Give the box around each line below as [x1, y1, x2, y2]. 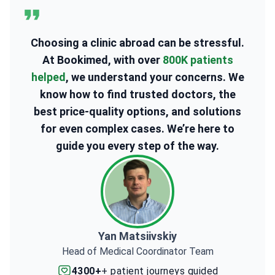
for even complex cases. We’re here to [41, 122, 234, 135]
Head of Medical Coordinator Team [61, 246, 214, 257]
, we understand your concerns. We [65, 71, 244, 83]
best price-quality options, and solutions [34, 105, 241, 118]
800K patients [162, 53, 233, 66]
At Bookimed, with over [42, 53, 163, 66]
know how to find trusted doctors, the [39, 88, 236, 101]
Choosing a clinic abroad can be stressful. [31, 36, 244, 49]
